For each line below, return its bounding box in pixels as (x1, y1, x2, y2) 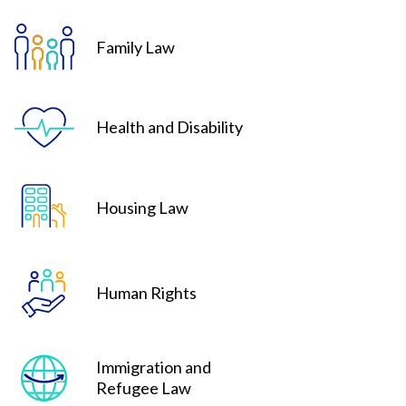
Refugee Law (96, 378, 191, 398)
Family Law (96, 36, 175, 57)
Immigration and (96, 357, 211, 377)
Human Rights (96, 283, 197, 303)
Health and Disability (96, 117, 243, 137)
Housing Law (96, 198, 188, 217)
